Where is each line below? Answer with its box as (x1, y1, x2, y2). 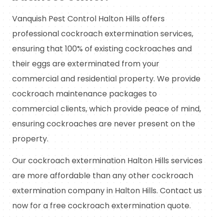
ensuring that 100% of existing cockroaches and (12, 43, 192, 54)
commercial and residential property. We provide (12, 73, 201, 84)
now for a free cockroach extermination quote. (12, 200, 191, 211)
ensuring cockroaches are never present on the (12, 118, 195, 129)
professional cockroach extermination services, (12, 28, 193, 39)
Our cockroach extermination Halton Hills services (12, 155, 202, 166)
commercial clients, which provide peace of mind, (12, 103, 201, 114)
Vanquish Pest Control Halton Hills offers (12, 13, 165, 24)
